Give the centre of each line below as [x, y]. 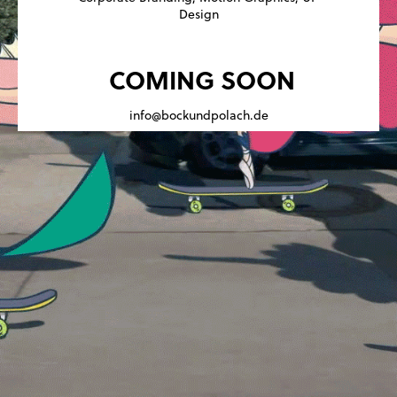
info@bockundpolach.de [198, 115]
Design [198, 14]
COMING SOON [202, 80]
